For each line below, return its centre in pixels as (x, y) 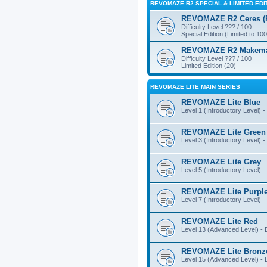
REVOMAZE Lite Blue (221, 102)
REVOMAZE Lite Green (223, 132)
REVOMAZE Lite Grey (221, 162)
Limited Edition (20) (209, 66)
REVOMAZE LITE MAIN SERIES (195, 87)
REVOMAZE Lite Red (220, 221)
